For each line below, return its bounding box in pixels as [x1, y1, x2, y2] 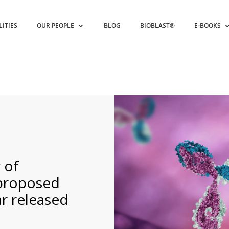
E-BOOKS [194, 21, 221, 30]
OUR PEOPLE [37, 21, 75, 30]
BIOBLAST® [140, 21, 175, 30]
